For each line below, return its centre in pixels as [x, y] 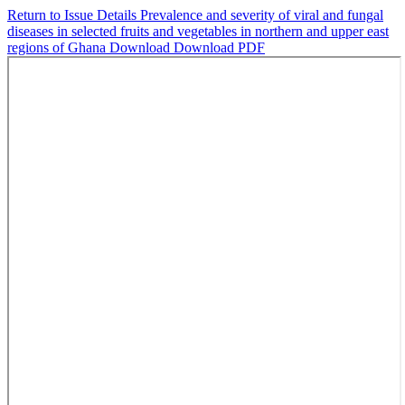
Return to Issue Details [74, 15]
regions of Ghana [58, 47]
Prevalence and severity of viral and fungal [262, 15]
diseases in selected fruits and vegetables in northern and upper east [198, 31]
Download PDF [219, 47]
